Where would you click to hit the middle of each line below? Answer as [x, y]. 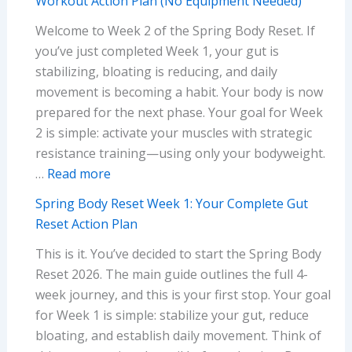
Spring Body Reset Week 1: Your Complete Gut [171, 203]
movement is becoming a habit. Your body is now [179, 92]
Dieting [281, 154]
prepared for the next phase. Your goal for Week [179, 112]
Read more [79, 173]
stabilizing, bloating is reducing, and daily [156, 71]
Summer [284, 92]
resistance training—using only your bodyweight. [180, 153]
